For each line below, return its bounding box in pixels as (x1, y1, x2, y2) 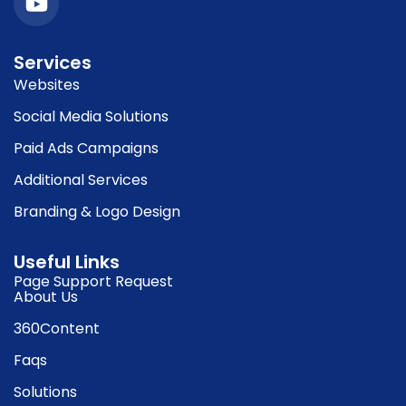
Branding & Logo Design (14, 201, 180, 223)
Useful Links (14, 249, 120, 275)
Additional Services (14, 169, 148, 191)
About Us (14, 286, 78, 308)
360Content (14, 318, 100, 340)
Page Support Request (14, 271, 173, 293)
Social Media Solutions (14, 106, 169, 128)
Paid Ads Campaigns (14, 138, 162, 159)
